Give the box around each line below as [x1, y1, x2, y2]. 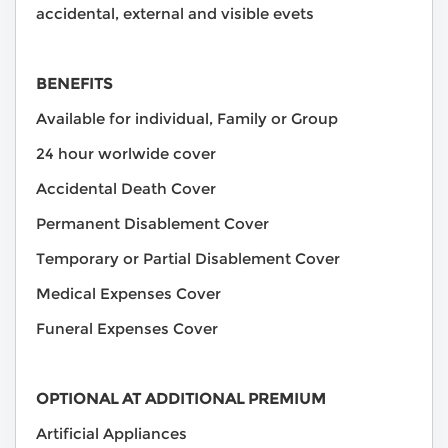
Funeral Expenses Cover [36, 319, 218, 339]
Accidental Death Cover [36, 179, 216, 199]
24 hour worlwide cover [36, 144, 216, 164]
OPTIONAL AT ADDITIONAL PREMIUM [36, 389, 326, 409]
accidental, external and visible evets [36, 4, 314, 24]
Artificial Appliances [36, 424, 187, 444]
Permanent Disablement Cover [36, 214, 269, 234]
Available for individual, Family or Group [36, 109, 338, 129]
